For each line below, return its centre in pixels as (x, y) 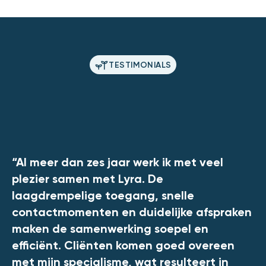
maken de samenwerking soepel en (110, 230)
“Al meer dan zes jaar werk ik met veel (118, 164)
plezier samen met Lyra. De (88, 180)
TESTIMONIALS (140, 66)
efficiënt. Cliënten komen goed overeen (123, 247)
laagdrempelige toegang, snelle (103, 197)
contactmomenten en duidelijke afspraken (132, 213)
